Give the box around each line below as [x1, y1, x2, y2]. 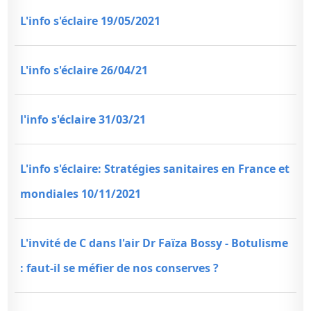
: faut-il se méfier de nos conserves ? [20, 260, 219, 276]
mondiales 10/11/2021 [20, 186, 142, 201]
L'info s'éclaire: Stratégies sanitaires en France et [20, 161, 290, 176]
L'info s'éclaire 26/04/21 [20, 62, 149, 78]
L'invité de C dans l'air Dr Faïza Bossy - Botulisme [20, 235, 289, 251]
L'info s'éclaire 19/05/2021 [20, 13, 161, 28]
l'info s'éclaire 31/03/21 [20, 112, 146, 127]
